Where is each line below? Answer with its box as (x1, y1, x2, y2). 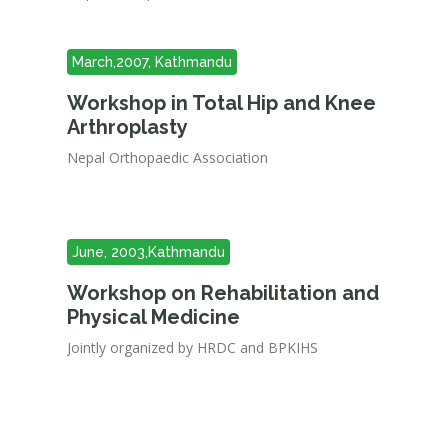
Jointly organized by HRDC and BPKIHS (67, 338, 319, 357)
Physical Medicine (67, 305, 241, 329)
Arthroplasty (67, 115, 189, 139)
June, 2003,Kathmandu (72, 244, 226, 260)
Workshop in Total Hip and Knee (67, 91, 377, 115)
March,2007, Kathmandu (72, 54, 233, 70)
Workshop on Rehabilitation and (67, 281, 380, 305)
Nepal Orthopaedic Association (67, 148, 269, 167)
